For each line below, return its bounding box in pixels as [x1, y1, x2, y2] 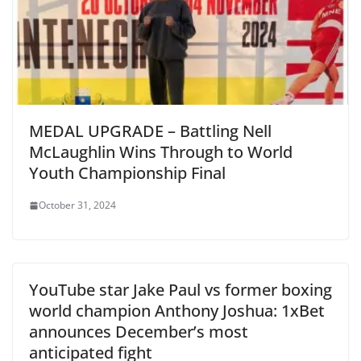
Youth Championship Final [29, 162, 226, 185]
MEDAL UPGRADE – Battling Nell [29, 120, 272, 143]
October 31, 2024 [39, 198, 116, 213]
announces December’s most [29, 321, 248, 343]
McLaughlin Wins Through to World [29, 141, 293, 164]
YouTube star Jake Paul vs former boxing [29, 279, 332, 301]
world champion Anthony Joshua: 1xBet [29, 300, 325, 322]
